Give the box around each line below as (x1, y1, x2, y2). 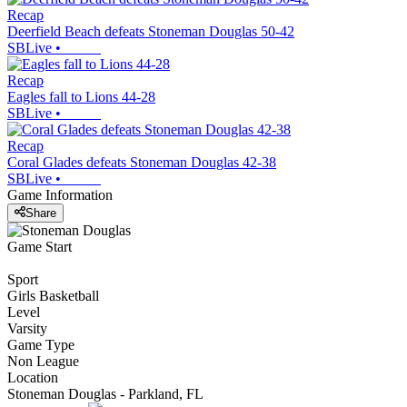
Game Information (7, 186, 113, 203)
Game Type (7, 337, 74, 353)
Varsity (7, 321, 47, 337)
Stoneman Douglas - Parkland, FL (7, 386, 203, 402)
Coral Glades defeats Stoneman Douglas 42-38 (7, 154, 276, 170)
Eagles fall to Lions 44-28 (7, 88, 155, 104)
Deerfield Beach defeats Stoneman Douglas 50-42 (7, 23, 294, 39)
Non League (7, 353, 79, 370)
